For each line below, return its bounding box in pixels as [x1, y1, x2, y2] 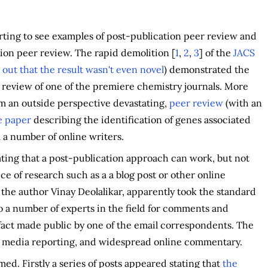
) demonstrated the [163, 63, 249, 75]
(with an [223, 96, 262, 109]
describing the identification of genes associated [31, 113, 251, 126]
